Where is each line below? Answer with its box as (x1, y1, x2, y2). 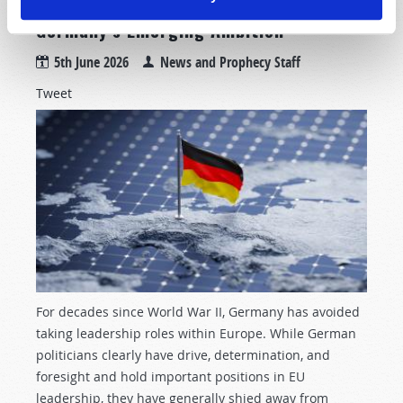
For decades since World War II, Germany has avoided (36, 303, 360, 321)
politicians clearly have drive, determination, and (36, 346, 330, 364)
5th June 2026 (54, 52, 129, 73)
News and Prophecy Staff (160, 52, 300, 73)
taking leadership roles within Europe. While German (36, 325, 356, 343)
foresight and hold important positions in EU (36, 368, 305, 386)
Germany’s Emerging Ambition (36, 16, 284, 44)
